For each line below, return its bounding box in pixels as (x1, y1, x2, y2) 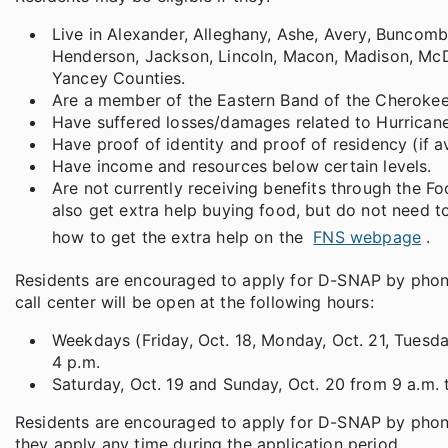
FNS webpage (313, 227, 422, 248)
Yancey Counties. (52, 68, 186, 89)
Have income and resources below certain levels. (52, 156, 432, 177)
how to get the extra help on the (52, 227, 309, 248)
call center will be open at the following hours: (15, 292, 374, 313)
